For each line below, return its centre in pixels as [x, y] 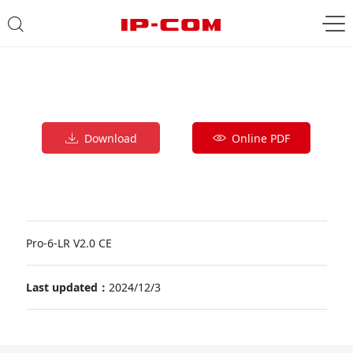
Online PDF [258, 138]
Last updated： [67, 287]
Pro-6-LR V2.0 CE [69, 243]
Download [107, 138]
